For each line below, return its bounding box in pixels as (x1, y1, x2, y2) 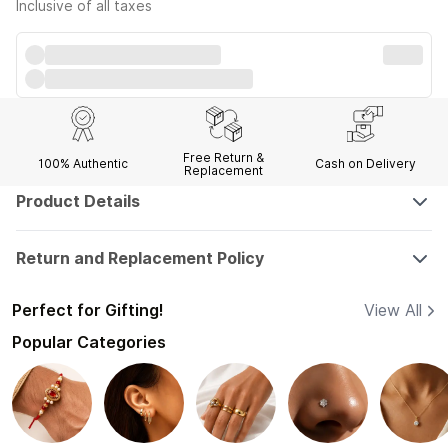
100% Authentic (37, 156, 128, 172)
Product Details (16, 191, 140, 211)
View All (364, 300, 422, 320)
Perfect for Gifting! (12, 300, 164, 320)
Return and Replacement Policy (16, 248, 264, 268)
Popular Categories (12, 332, 166, 352)
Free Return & (183, 149, 265, 165)
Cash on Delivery (314, 156, 416, 172)
